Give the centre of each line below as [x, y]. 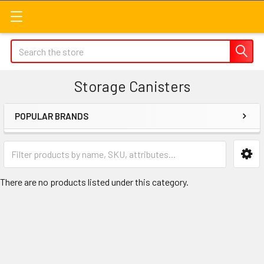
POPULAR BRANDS [52, 116]
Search [24, 46]
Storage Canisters [132, 86]
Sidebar [44, 135]
